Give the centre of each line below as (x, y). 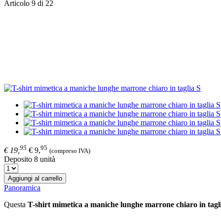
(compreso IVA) (70, 151)
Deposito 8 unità (30, 159)
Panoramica (22, 188)
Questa (16, 205)
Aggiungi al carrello (35, 179)
